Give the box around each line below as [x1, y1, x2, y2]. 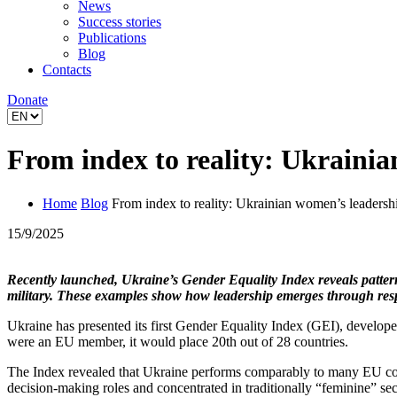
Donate [7, 92, 48, 107]
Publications [78, 30, 146, 45]
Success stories [78, 14, 161, 29]
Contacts [43, 62, 91, 77]
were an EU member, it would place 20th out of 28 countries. [7, 333, 348, 349]
